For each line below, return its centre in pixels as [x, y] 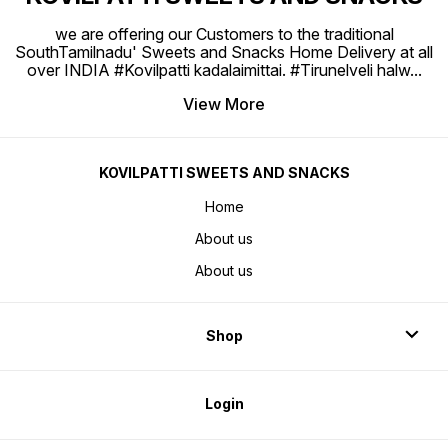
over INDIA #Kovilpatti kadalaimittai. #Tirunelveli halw [218, 70]
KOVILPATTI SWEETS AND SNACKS [224, 172]
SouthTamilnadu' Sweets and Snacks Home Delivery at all [224, 52]
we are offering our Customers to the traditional [224, 34]
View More [224, 104]
